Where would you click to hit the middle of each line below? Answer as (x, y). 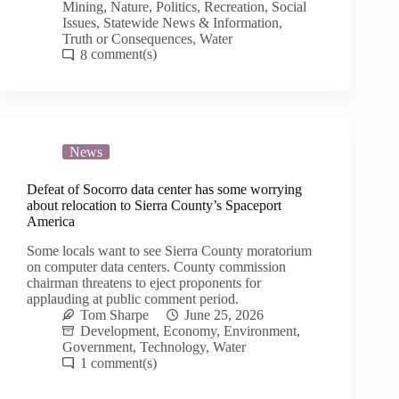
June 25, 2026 (224, 314)
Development (118, 330)
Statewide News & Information (191, 22)
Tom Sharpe (114, 314)
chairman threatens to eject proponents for (144, 282)
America (51, 221)
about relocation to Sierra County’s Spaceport (154, 205)
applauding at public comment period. (133, 298)
